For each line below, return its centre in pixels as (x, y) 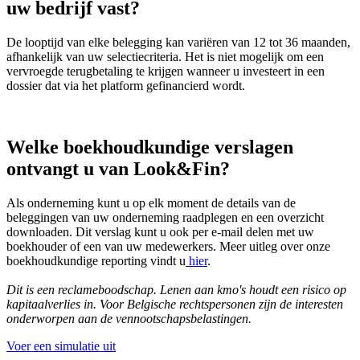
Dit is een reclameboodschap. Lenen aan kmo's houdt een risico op (176, 290)
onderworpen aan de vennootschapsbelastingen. (129, 319)
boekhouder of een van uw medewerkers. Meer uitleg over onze (168, 247)
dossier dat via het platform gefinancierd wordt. (126, 86)
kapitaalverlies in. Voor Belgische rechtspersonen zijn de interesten (175, 305)
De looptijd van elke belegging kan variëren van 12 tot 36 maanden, (178, 43)
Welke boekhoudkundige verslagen (150, 147)
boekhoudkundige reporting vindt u (96, 261)
